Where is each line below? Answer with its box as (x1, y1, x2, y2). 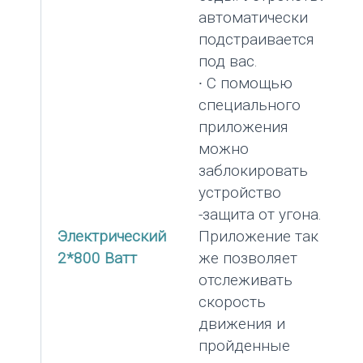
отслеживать (199, 271, 293, 290)
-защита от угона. (199, 205, 322, 224)
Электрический (58, 227, 166, 246)
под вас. (199, 52, 258, 71)
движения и (199, 314, 285, 334)
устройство (199, 183, 281, 203)
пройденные (199, 336, 290, 356)
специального (199, 96, 301, 115)
